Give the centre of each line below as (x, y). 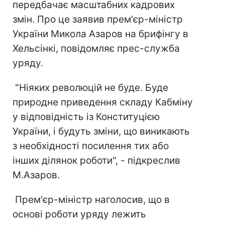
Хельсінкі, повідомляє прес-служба (96, 48)
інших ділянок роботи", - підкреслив (96, 160)
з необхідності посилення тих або (91, 146)
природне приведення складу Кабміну (103, 102)
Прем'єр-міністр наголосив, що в (91, 200)
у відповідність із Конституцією (86, 117)
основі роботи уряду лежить (79, 214)
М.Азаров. (36, 175)
